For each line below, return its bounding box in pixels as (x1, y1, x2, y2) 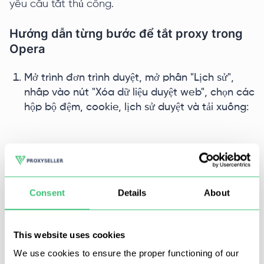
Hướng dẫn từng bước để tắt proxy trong (9, 27, 243, 41)
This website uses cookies (14, 229, 126, 239)
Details (117, 187, 147, 197)
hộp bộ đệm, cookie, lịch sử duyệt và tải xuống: (24, 102, 249, 113)
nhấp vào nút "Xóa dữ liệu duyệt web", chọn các (24, 87, 255, 98)
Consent (29, 187, 65, 197)
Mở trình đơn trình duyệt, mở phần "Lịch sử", (24, 72, 234, 83)
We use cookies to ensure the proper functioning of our (14, 247, 239, 258)
